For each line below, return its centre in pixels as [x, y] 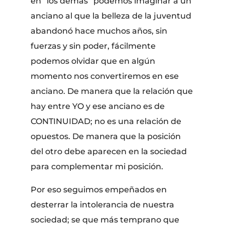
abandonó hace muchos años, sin [99, 31]
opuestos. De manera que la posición [106, 136]
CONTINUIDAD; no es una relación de [106, 121]
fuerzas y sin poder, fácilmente [93, 46]
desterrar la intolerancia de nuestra [103, 204]
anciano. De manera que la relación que [112, 91]
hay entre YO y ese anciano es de [98, 106]
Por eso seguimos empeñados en [99, 189]
